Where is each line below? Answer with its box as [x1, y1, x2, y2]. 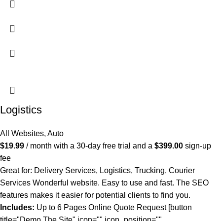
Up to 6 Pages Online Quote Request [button [35, 203, 192, 212]
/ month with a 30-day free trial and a [26, 141, 154, 150]
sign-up [183, 141, 211, 150]
